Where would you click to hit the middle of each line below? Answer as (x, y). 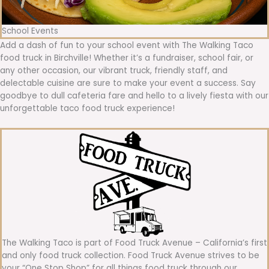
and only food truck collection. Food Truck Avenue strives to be (131, 255)
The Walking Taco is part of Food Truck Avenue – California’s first (134, 243)
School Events (30, 31)
